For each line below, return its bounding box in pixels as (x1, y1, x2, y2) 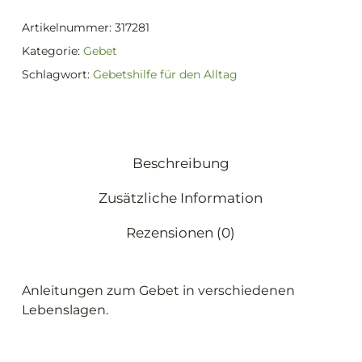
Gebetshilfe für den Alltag (92, 66, 238, 82)
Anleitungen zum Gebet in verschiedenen (21, 282, 295, 298)
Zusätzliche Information (99, 189, 263, 206)
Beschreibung (132, 154, 229, 171)
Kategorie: (21, 43, 83, 58)
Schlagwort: (21, 66, 93, 82)
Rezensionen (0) (126, 224, 236, 241)
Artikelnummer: (21, 19, 115, 35)
